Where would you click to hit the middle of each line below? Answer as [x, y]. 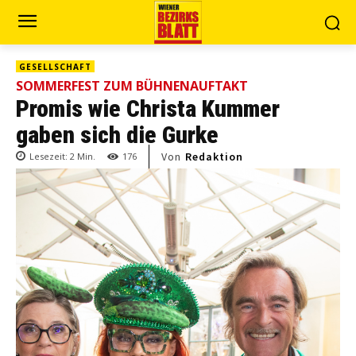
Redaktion [214, 157]
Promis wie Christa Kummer [148, 108]
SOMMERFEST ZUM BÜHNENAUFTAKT [132, 86]
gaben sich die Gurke [117, 135]
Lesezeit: [50, 157]
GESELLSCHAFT [55, 67]
